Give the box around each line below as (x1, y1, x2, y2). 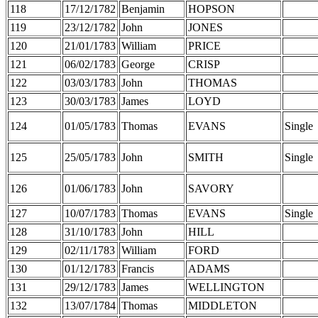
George (121, 57, 155, 70)
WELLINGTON (188, 280, 265, 293)
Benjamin (121, 2, 165, 15)
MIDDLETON (188, 299, 257, 312)
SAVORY (188, 182, 234, 194)
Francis (121, 262, 154, 275)
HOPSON (188, 2, 235, 15)
